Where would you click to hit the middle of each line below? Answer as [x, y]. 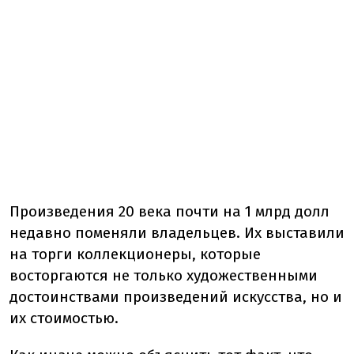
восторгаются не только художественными [164, 275]
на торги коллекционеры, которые [135, 254]
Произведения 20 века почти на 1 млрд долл [169, 211]
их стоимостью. [64, 318]
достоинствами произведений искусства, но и [176, 297]
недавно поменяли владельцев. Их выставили [177, 233]
